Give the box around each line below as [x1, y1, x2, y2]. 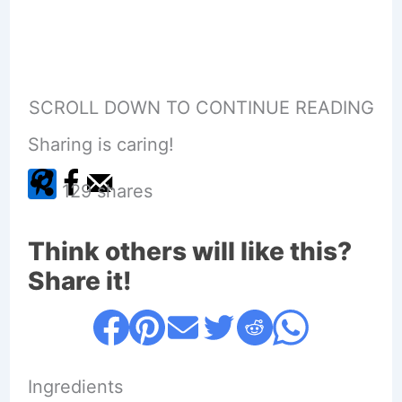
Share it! [27, 265, 132, 296]
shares [96, 179, 153, 202]
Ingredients [27, 375, 123, 398]
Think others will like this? [27, 235, 352, 267]
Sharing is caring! [27, 133, 174, 155]
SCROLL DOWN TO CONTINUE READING [28, 96, 374, 118]
